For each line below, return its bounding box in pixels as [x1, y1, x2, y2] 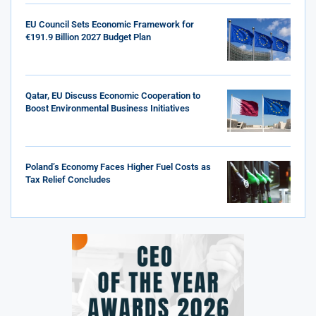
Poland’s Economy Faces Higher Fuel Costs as [25, 161, 211, 172]
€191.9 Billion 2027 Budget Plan [25, 31, 151, 42]
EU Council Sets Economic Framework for [25, 18, 194, 30]
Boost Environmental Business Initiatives [25, 102, 190, 114]
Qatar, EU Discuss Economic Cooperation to [25, 90, 200, 101]
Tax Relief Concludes [25, 174, 111, 185]
